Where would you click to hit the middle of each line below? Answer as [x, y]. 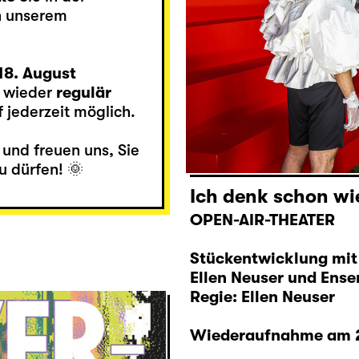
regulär [83, 92]
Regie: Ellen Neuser [262, 297]
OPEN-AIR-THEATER [262, 220]
